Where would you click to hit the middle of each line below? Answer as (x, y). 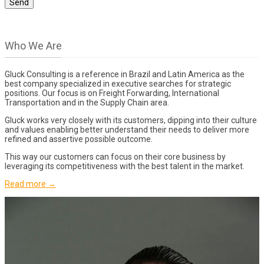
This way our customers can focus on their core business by (115, 157)
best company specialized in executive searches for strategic (118, 84)
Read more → (30, 184)
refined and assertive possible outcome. (79, 139)
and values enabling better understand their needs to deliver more (127, 130)
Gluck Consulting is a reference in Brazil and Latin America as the (125, 75)
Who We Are (33, 46)
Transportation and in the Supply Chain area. (87, 103)
